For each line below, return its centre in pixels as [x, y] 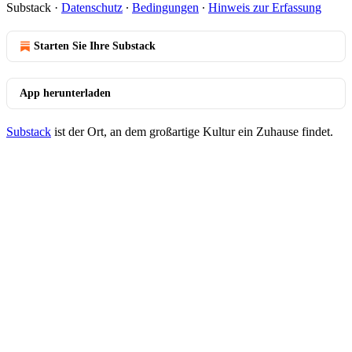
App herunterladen [65, 93]
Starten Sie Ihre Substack [95, 46]
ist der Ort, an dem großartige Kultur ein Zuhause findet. [192, 132]
